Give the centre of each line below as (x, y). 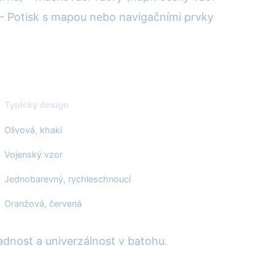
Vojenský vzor (33, 155)
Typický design (37, 105)
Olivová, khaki (33, 130)
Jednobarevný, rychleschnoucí (68, 179)
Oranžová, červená (43, 204)
